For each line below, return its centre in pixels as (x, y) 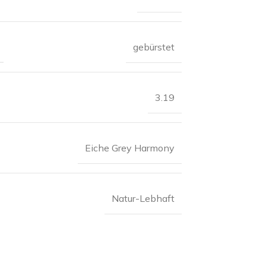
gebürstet (153, 47)
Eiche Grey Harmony (129, 148)
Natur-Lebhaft (143, 198)
